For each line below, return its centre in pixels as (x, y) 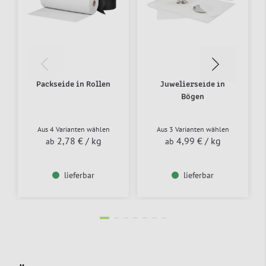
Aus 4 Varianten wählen (73, 129)
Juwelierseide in (193, 84)
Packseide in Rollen (73, 84)
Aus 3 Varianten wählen (193, 129)
